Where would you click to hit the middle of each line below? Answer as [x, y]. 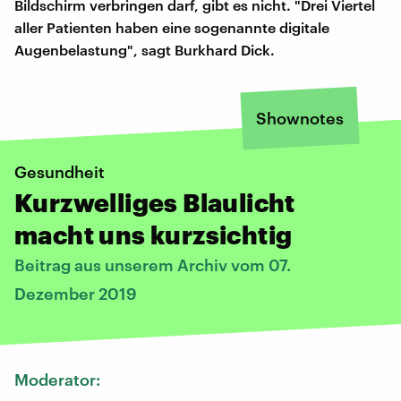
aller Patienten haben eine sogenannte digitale [172, 27]
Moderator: [59, 379]
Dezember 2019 [76, 293]
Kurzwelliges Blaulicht [155, 202]
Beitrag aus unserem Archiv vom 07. [153, 264]
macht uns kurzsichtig [154, 234]
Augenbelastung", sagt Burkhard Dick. [145, 49]
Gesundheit [60, 171]
